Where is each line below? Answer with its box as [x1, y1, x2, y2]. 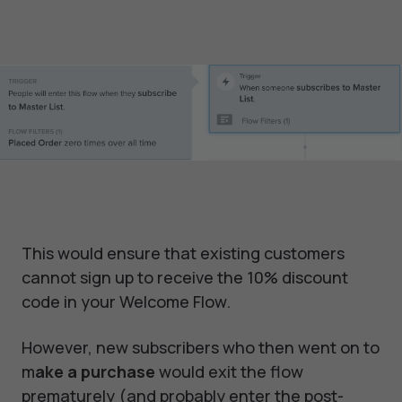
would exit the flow [155, 361, 303, 383]
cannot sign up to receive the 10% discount [22, 267, 348, 289]
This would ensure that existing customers [22, 242, 345, 265]
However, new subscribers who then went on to [22, 336, 380, 359]
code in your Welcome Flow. [22, 291, 231, 313]
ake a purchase [35, 361, 155, 383]
